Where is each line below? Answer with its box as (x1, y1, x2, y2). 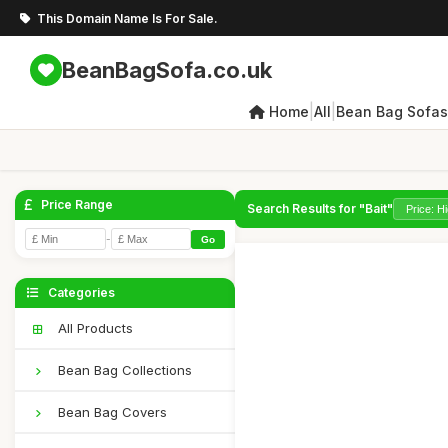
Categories (45, 285, 115, 300)
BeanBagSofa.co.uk (62, 56, 272, 83)
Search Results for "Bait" (247, 201, 393, 216)
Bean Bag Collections (54, 362, 192, 378)
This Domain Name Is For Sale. (37, 10, 218, 26)
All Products (54, 320, 133, 336)
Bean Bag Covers (54, 404, 167, 420)
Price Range (38, 197, 113, 212)
